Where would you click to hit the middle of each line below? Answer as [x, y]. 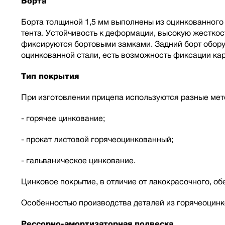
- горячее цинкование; [63, 118]
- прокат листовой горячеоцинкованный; [97, 139]
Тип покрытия [50, 76]
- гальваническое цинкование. [78, 160]
